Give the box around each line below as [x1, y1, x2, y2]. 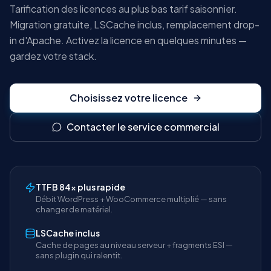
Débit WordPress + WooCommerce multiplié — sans [36, 194, 227, 204]
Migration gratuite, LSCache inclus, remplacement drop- [10, 18, 260, 31]
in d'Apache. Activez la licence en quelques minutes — [10, 34, 247, 47]
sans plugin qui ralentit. [36, 250, 122, 261]
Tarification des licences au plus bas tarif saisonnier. [10, 2, 237, 16]
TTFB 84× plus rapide [36, 181, 125, 193]
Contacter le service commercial [66, 120, 220, 134]
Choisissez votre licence [69, 91, 188, 105]
